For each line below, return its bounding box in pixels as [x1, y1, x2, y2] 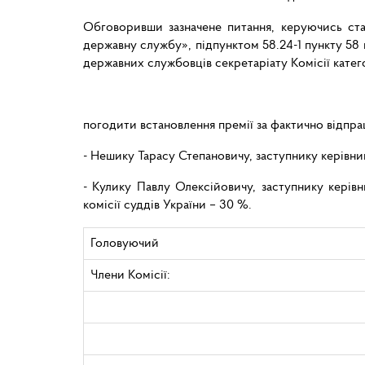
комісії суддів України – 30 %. [83, 198, 252, 212]
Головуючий [90, 236, 159, 250]
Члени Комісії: [90, 268, 170, 282]
